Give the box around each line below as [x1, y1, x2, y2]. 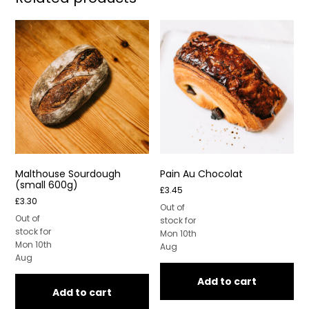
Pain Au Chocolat [160, 166, 243, 181]
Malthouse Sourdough [15, 166, 121, 181]
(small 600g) [15, 177, 79, 192]
